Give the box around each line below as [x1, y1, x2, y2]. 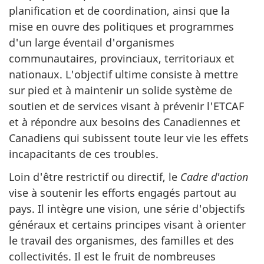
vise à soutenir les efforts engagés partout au [9, 185, 236, 200]
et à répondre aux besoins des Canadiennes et [9, 115, 240, 130]
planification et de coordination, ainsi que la [9, 4, 230, 18]
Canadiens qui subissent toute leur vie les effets [9, 131, 249, 146]
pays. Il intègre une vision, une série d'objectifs [9, 201, 245, 216]
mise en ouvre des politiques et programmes [9, 19, 234, 34]
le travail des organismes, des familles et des [9, 233, 234, 247]
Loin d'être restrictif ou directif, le [9, 169, 180, 184]
